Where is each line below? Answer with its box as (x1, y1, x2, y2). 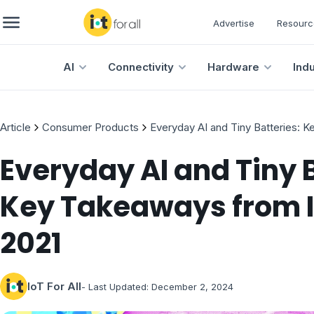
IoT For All (27, 279, 81, 293)
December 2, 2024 (151, 280, 233, 292)
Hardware (207, 60, 259, 74)
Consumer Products (42, 121, 139, 134)
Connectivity (108, 60, 174, 74)
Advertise (213, 17, 254, 29)
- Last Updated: (81, 280, 149, 292)
